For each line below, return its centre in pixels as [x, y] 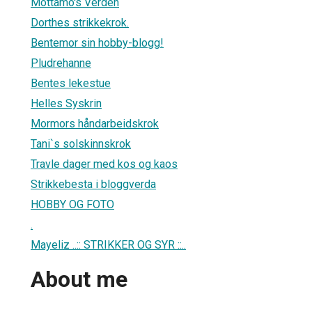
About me [79, 280]
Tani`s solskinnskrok [81, 143]
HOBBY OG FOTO [72, 204]
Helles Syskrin [66, 103]
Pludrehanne [61, 63]
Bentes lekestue [71, 83]
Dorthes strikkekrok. [80, 22]
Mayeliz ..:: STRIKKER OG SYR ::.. [108, 244]
